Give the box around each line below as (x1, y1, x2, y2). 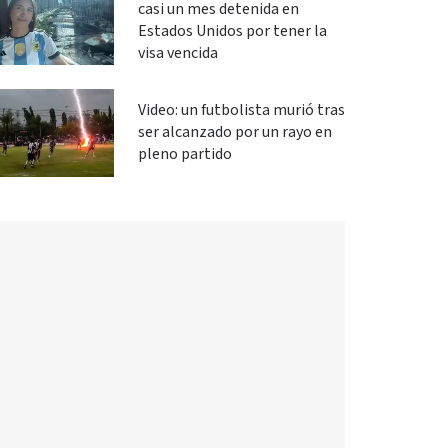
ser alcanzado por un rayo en (137, 122, 332, 143)
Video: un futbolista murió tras (137, 100, 345, 121)
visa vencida (137, 43, 218, 64)
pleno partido (137, 144, 232, 165)
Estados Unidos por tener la (137, 21, 327, 42)
